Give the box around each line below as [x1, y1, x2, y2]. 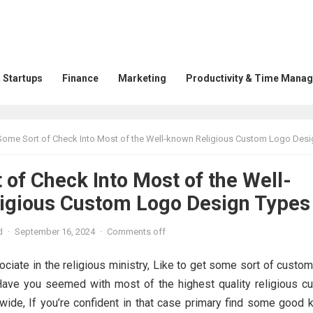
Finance [62, 73, 99, 84]
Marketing [118, 73, 166, 84]
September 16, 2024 [15, 226, 95, 237]
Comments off [107, 226, 166, 237]
